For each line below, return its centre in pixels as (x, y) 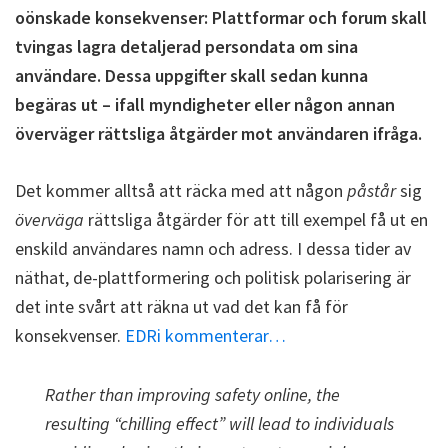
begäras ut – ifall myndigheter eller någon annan (205, 104)
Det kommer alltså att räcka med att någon (181, 190)
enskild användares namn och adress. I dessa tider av (213, 248)
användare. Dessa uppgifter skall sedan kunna (191, 75)
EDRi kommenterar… (205, 335)
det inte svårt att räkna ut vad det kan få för (181, 306)
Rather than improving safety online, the (192, 394)
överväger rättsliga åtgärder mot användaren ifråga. (218, 133)
